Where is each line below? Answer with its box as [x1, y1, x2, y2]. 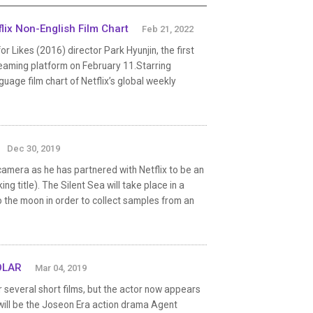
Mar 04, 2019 [35, 262, 87, 273]
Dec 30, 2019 [7, 143, 60, 154]
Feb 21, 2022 [142, 23, 194, 34]
